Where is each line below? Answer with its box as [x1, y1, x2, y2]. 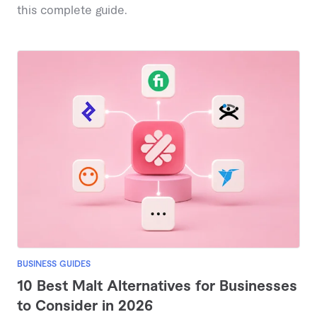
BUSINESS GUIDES [17, 260, 91, 269]
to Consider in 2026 [17, 299, 153, 314]
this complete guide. [17, 4, 127, 16]
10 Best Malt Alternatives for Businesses [17, 279, 297, 294]
